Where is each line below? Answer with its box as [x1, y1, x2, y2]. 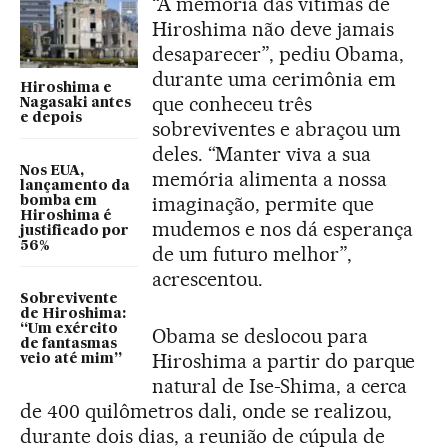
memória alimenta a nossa [152, 167, 387, 191]
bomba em [20, 194, 97, 208]
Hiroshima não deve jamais [152, 17, 394, 41]
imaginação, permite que [152, 192, 374, 216]
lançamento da [20, 179, 130, 193]
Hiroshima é [20, 209, 112, 223]
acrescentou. [152, 267, 263, 291]
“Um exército [20, 322, 118, 336]
